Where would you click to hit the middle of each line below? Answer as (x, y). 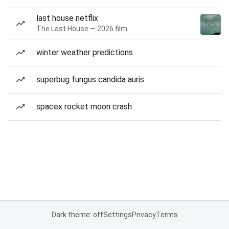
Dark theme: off (77, 215)
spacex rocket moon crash (84, 107)
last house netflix (67, 18)
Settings (117, 215)
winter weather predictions (85, 52)
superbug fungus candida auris (90, 79)
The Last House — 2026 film (82, 29)
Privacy (144, 215)
